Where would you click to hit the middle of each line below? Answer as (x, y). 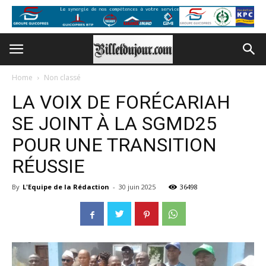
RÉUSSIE (48, 166)
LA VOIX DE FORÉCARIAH (121, 102)
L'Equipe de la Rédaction (66, 187)
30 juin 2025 (137, 187)
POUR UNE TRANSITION (114, 145)
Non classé (62, 77)
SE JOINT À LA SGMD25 (114, 123)
